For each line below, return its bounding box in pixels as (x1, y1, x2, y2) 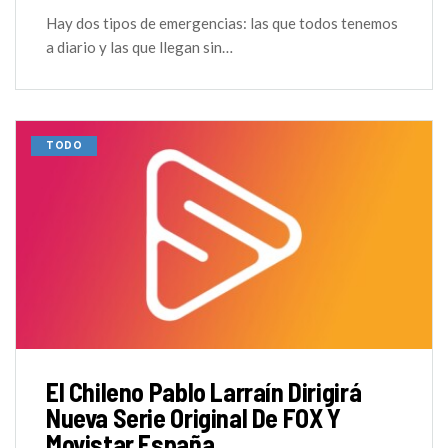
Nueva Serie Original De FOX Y (46, 402, 341, 434)
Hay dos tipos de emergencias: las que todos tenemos (46, 13, 398, 32)
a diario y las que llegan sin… (46, 37, 233, 56)
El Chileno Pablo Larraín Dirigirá (46, 376, 362, 408)
